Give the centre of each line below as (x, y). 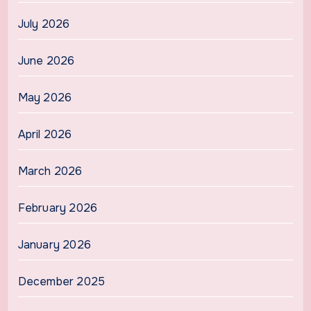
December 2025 (61, 281)
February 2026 (58, 208)
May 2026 (45, 97)
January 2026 (54, 244)
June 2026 (46, 60)
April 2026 (45, 134)
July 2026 (44, 24)
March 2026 (50, 171)
